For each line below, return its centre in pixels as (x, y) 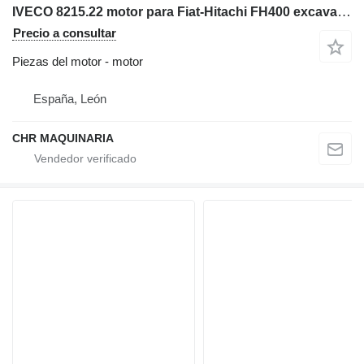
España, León (70, 98)
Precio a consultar (65, 32)
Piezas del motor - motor (78, 61)
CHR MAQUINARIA (63, 138)
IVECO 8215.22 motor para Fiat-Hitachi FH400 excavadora (344, 11)
